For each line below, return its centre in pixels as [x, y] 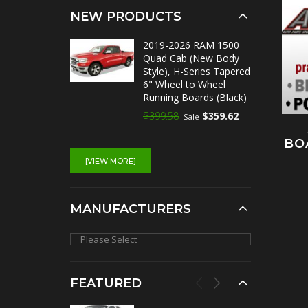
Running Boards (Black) [195, 97]
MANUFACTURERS [131, 209]
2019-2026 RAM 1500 [191, 45]
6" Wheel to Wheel [184, 84]
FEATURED [106, 283]
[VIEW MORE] [111, 161]
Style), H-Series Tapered [197, 71]
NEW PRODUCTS [126, 16]
